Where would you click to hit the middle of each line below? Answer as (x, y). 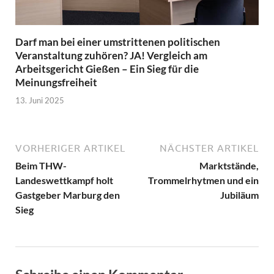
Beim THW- (41, 165)
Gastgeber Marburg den (68, 194)
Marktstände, (229, 165)
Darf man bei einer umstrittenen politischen (118, 42)
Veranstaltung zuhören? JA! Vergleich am (111, 56)
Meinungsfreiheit (56, 83)
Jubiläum (239, 194)
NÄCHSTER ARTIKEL (209, 148)
